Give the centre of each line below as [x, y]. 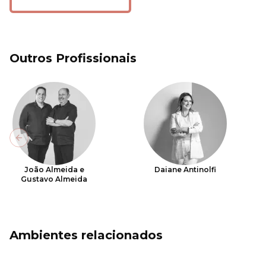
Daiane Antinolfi [186, 170]
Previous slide [50, 143]
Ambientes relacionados [86, 235]
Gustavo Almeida [54, 179]
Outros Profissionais [73, 58]
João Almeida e [54, 170]
